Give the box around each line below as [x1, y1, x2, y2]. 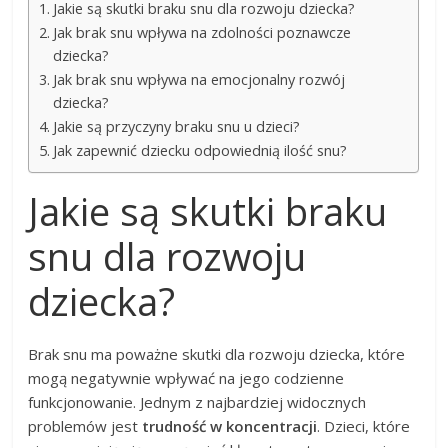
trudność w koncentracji [142, 416, 318, 437]
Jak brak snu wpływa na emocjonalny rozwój [53, 70, 346, 90]
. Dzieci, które [317, 416, 411, 437]
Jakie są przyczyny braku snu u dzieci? [53, 117, 301, 137]
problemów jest [28, 416, 143, 437]
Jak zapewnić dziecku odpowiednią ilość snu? [53, 141, 348, 161]
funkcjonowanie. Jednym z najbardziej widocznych [28, 392, 367, 413]
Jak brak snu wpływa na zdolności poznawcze [53, 23, 352, 43]
